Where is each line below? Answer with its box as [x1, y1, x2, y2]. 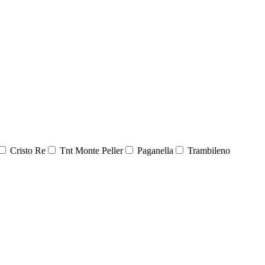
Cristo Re [8, 146, 46, 156]
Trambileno [185, 146, 230, 156]
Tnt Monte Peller [57, 146, 123, 156]
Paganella [135, 146, 173, 156]
